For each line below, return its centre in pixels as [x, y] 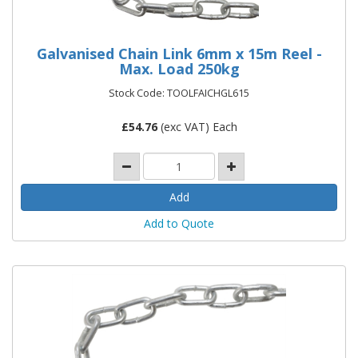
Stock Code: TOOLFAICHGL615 [179, 93]
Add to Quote [179, 223]
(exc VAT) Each [197, 126]
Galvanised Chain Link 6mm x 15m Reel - [179, 53]
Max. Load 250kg [179, 68]
